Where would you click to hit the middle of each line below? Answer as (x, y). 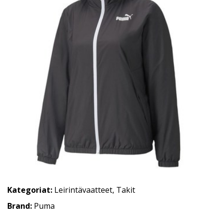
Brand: (21, 206)
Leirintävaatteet (83, 190)
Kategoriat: (30, 190)
